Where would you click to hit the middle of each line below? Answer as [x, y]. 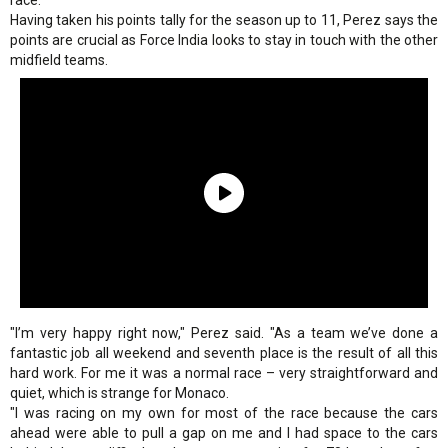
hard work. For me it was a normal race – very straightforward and [224, 373]
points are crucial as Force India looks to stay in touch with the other [224, 40]
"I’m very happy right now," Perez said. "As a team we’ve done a [224, 333]
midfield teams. [59, 60]
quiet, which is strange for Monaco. [119, 393]
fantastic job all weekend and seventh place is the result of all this [224, 353]
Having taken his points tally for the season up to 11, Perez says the [224, 20]
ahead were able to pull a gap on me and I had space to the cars [224, 433]
